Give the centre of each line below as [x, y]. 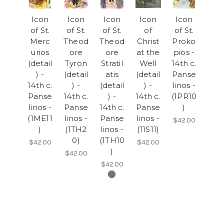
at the [148, 52]
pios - [184, 52]
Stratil [112, 63]
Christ [148, 41]
